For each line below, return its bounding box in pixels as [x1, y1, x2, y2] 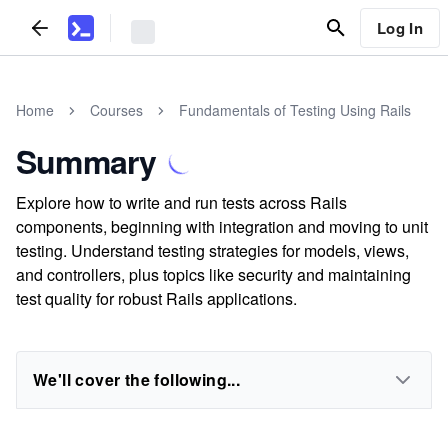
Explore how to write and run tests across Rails [16, 191, 347, 214]
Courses [90, 100, 143, 120]
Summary [16, 138, 157, 184]
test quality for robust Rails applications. [16, 287, 297, 310]
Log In [376, 16, 423, 39]
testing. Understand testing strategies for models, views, [16, 239, 409, 262]
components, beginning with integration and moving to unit [16, 215, 428, 238]
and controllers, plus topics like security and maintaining [16, 263, 411, 286]
